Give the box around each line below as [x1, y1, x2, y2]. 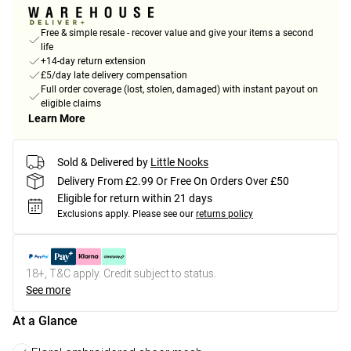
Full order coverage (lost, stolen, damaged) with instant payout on [41, 84, 318, 96]
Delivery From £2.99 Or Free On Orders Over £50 [57, 174, 289, 187]
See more [26, 284, 71, 297]
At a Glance [13, 313, 78, 329]
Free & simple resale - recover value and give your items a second [41, 27, 313, 39]
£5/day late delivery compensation [41, 70, 187, 81]
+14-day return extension [41, 56, 146, 67]
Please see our [132, 208, 194, 220]
